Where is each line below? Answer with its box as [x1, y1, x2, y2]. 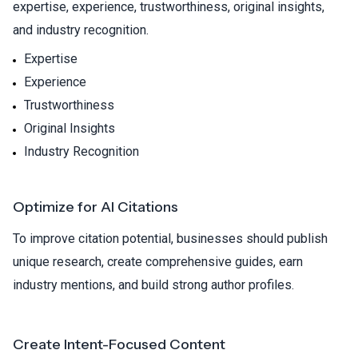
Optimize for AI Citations [13, 197, 178, 216]
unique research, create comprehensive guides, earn [13, 253, 303, 269]
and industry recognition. [13, 22, 149, 38]
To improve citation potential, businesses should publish [13, 230, 328, 246]
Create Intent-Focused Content [13, 335, 225, 353]
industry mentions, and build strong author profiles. [13, 276, 294, 292]
